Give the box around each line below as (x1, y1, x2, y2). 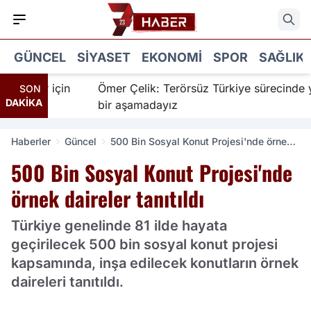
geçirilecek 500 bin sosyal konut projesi (11, 236, 278, 253)
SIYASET (77, 49, 131, 65)
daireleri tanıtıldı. (11, 274, 124, 290)
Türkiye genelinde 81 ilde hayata (11, 217, 227, 234)
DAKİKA (6, 96, 42, 108)
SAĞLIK (259, 49, 305, 65)
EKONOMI (142, 49, 202, 65)
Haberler (11, 135, 51, 147)
